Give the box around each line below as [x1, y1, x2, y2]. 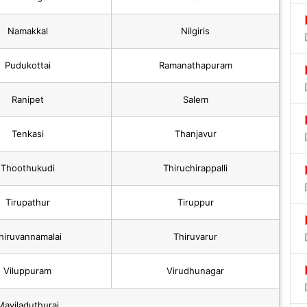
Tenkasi [11, 128, 44, 140]
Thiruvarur [173, 231, 217, 243]
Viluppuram [3, 265, 51, 277]
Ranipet [11, 94, 44, 106]
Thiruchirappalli [163, 162, 228, 174]
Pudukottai [4, 60, 51, 71]
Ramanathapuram [158, 60, 232, 71]
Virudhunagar [167, 265, 224, 277]
